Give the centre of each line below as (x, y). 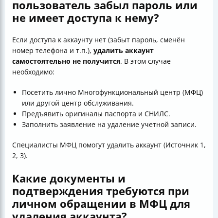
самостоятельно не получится (66, 61)
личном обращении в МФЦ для (101, 204)
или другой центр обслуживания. (78, 103)
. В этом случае (145, 61)
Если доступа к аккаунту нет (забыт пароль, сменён (99, 40)
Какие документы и (69, 178)
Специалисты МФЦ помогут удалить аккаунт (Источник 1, (109, 145)
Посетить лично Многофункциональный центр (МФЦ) (112, 92)
